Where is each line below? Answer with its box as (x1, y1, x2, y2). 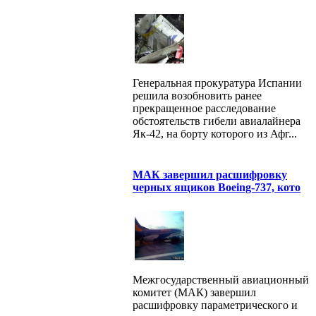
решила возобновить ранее (133, 89, 262, 102)
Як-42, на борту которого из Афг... (133, 127, 297, 140)
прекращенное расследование (133, 102, 276, 114)
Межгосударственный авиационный (133, 273, 309, 286)
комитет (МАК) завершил (133, 286, 256, 298)
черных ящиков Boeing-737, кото (133, 181, 300, 193)
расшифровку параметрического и (133, 298, 298, 311)
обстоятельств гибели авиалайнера (133, 114, 300, 127)
